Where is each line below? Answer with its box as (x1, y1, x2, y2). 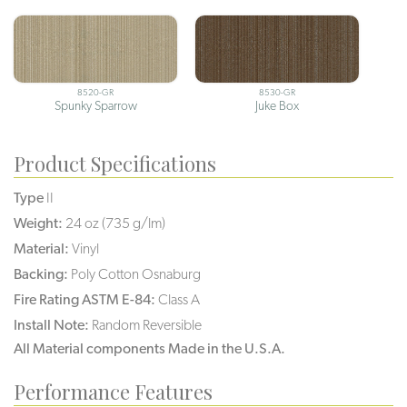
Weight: (14, 213, 63, 232)
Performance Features (14, 377, 213, 405)
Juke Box (255, 97, 299, 113)
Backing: (14, 264, 68, 283)
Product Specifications (14, 149, 216, 177)
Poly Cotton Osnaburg (71, 264, 201, 283)
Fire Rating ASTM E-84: (14, 290, 155, 308)
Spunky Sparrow (54, 97, 137, 113)
